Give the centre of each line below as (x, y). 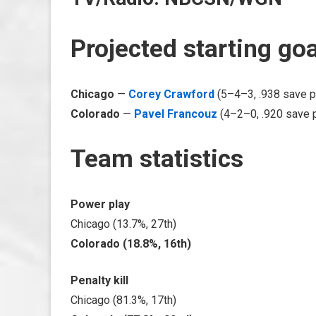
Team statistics (157, 159)
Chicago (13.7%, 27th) (123, 224)
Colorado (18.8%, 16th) (131, 244)
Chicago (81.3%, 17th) (123, 300)
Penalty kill (99, 280)
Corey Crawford (171, 94)
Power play (100, 204)
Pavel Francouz (176, 114)
